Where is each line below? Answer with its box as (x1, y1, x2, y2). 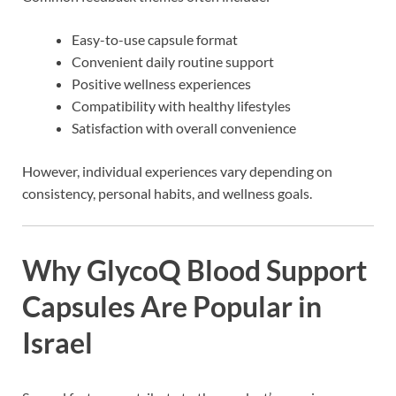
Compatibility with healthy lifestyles (72, 97, 291, 115)
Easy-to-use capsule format (72, 31, 238, 49)
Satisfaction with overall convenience (72, 119, 296, 137)
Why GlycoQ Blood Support (22, 252, 367, 287)
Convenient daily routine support (72, 53, 274, 71)
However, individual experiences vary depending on (22, 163, 332, 180)
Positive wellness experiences (72, 75, 251, 93)
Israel (22, 324, 93, 360)
